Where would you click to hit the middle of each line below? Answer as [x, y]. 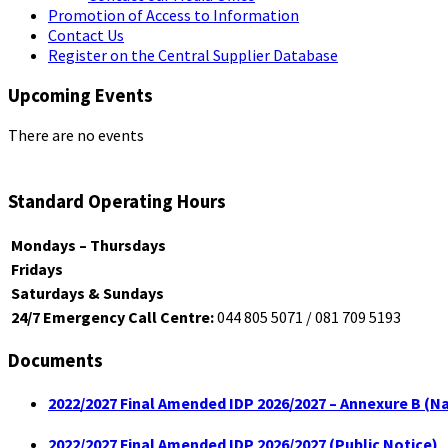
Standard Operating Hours [117, 201]
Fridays [37, 268]
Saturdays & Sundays [87, 292]
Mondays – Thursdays [88, 244]
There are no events [76, 135]
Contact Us [86, 34]
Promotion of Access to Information [173, 14]
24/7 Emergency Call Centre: [112, 316]
